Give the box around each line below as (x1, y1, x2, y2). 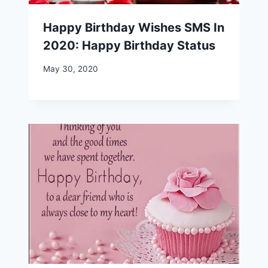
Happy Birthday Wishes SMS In (43, 20, 224, 35)
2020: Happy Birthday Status (43, 38, 215, 53)
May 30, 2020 (43, 63, 98, 74)
